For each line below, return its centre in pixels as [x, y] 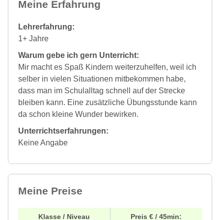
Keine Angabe [43, 143]
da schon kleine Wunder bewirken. [78, 114]
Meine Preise [50, 191]
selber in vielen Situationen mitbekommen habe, [102, 79]
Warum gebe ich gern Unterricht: [79, 55]
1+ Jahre [33, 39]
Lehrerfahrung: [46, 27]
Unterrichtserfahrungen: [63, 131]
